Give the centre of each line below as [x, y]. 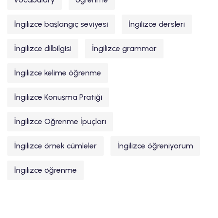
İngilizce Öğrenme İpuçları [60, 122]
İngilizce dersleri [157, 24]
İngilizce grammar [124, 49]
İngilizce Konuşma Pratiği [58, 97]
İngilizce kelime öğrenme [58, 73]
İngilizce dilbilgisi [43, 49]
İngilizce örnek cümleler [55, 146]
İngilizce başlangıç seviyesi [61, 24]
